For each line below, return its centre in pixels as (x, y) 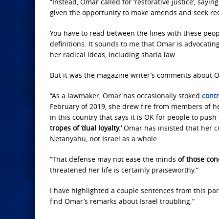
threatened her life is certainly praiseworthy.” (124, 170)
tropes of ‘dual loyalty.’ (86, 128)
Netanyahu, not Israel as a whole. (104, 139)
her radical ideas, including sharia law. (113, 55)
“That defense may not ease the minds (114, 159)
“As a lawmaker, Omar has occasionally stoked (126, 96)
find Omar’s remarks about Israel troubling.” (122, 201)
